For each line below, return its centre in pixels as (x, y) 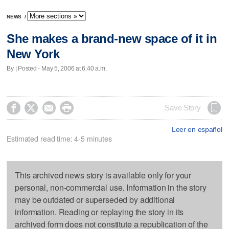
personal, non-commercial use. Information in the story (111, 187)
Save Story (183, 108)
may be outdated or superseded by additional (95, 199)
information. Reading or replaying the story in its (99, 212)
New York (33, 54)
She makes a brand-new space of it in (112, 39)
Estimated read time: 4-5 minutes (59, 138)
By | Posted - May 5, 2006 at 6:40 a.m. (57, 68)
